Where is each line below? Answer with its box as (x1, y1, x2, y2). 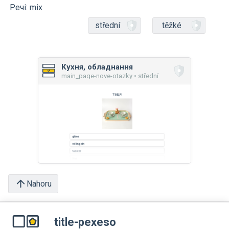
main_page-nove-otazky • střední (61, 72, 158, 80)
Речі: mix (10, 3, 42, 12)
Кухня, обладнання (61, 62, 133, 72)
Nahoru (27, 178, 52, 189)
